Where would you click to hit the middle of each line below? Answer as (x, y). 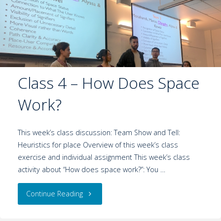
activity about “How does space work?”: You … (91, 170)
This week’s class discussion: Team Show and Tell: (99, 133)
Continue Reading (55, 193)
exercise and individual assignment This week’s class (104, 157)
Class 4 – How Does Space (108, 83)
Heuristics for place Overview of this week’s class (98, 145)
